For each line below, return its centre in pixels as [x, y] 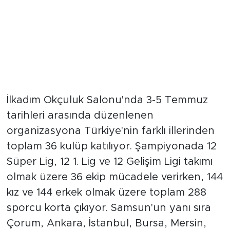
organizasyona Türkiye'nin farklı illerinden [110, 131]
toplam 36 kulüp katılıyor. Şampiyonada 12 [111, 146]
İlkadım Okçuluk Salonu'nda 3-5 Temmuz [107, 100]
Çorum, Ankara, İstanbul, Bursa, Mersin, [106, 223]
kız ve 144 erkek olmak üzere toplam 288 [106, 192]
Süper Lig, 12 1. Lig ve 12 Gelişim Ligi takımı [109, 161]
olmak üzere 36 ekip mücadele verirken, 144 [114, 177]
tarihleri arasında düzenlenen [80, 115]
